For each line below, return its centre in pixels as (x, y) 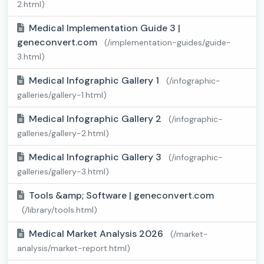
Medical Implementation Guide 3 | (105, 28)
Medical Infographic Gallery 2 (96, 119)
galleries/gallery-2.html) (63, 133)
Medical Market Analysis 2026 (97, 234)
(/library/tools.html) (60, 210)
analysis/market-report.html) (74, 248)
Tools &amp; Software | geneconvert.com (121, 196)
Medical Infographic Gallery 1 (95, 81)
